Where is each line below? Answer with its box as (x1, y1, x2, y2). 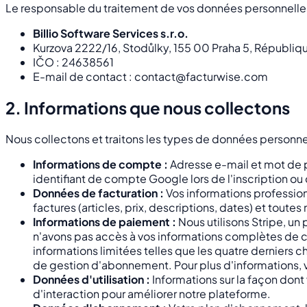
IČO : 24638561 (33, 54, 114, 69)
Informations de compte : (33, 156, 168, 171)
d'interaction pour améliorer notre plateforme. (33, 286, 271, 301)
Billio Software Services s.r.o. (33, 25, 188, 40)
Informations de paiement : (33, 214, 176, 229)
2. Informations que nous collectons (5, 97, 290, 118)
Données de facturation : (33, 185, 164, 200)
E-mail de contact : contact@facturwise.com (33, 69, 268, 84)
